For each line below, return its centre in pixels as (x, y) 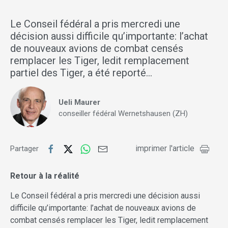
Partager (25, 149)
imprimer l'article (165, 149)
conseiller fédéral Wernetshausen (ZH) (123, 114)
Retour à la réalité (45, 176)
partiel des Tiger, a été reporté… (81, 73)
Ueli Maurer (79, 103)
